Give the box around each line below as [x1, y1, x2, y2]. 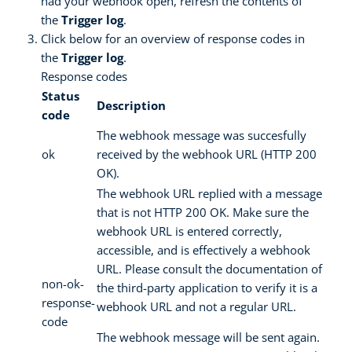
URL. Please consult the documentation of [97, 260, 322, 277]
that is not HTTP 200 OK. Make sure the [97, 203, 309, 220]
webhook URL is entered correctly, [97, 222, 282, 239]
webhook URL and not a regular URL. [97, 298, 296, 314]
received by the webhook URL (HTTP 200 [97, 145, 317, 162]
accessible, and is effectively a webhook [97, 241, 310, 258]
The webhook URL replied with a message [97, 185, 322, 201]
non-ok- [42, 275, 84, 291]
